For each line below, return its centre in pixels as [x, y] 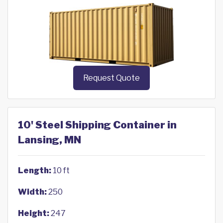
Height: [34, 214]
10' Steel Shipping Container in [97, 125]
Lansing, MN [50, 140]
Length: [35, 171]
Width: [32, 192]
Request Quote [111, 78]
